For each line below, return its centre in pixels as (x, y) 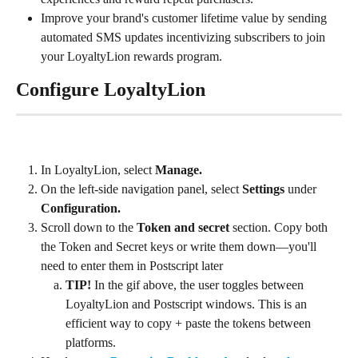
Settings (263, 189)
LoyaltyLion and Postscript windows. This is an (188, 304)
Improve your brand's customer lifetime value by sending (185, 18)
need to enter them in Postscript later (132, 266)
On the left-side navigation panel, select (141, 189)
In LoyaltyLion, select (98, 170)
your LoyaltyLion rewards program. (131, 56)
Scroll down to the (89, 228)
